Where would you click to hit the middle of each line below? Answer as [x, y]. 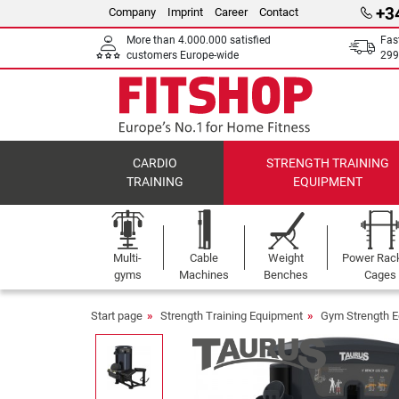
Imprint [185, 12]
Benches [286, 275]
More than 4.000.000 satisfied [199, 40]
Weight [286, 258]
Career [231, 12]
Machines [204, 275]
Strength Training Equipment [232, 316]
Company [132, 12]
